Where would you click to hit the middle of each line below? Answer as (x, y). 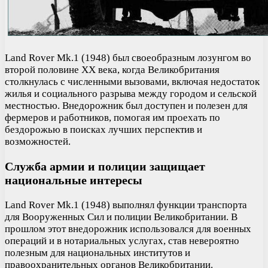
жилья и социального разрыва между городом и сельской (131, 93)
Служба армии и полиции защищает (105, 166)
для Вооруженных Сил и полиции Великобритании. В (121, 217)
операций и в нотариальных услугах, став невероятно (122, 240)
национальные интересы (74, 180)
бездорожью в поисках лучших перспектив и (103, 129)
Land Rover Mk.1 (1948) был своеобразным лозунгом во (128, 57)
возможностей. (38, 141)
